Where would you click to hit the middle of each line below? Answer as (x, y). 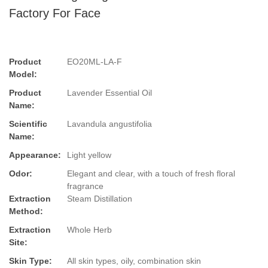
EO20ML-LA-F (95, 62)
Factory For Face (55, 13)
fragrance (85, 186)
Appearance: (35, 155)
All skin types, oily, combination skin (134, 261)
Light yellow (89, 155)
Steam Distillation (100, 199)
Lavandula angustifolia (109, 124)
